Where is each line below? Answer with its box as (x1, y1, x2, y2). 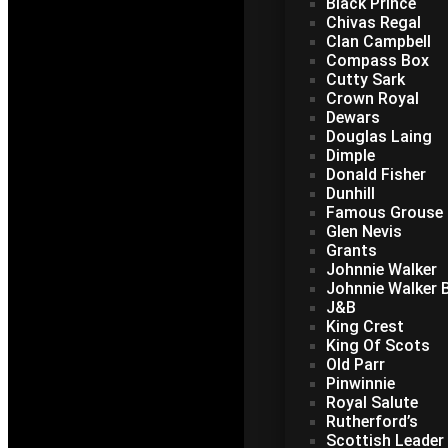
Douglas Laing (325, 127, 432, 146)
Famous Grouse (325, 203, 443, 222)
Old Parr (325, 355, 385, 374)
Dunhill (325, 184, 375, 203)
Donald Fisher (325, 165, 426, 184)
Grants (325, 241, 377, 260)
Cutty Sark (325, 70, 405, 89)
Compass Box (325, 51, 429, 70)
